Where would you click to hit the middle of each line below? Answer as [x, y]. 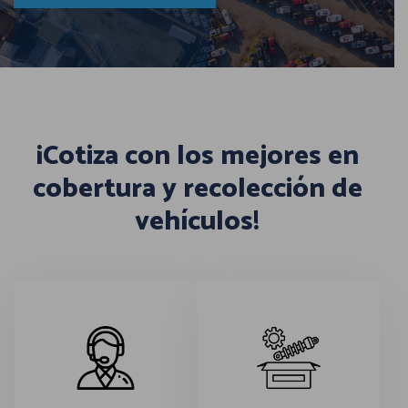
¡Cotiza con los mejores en [197, 156]
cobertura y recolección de [197, 189]
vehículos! [197, 221]
